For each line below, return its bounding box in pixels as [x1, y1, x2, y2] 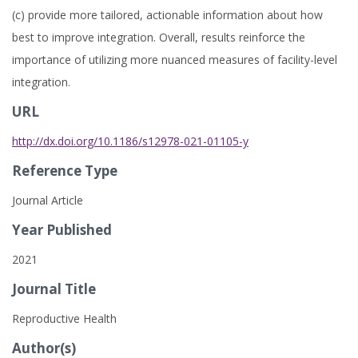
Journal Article [12, 193, 83, 208]
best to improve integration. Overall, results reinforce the [12, 30, 305, 45]
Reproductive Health [12, 311, 117, 326]
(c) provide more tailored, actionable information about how [12, 7, 323, 22]
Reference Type [12, 161, 117, 180]
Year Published [12, 221, 112, 239]
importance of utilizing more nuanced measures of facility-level [12, 52, 337, 67]
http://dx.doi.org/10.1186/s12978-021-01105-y [12, 133, 249, 149]
